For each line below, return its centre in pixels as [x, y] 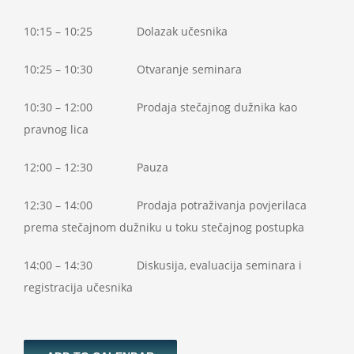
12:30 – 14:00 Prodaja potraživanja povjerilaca [165, 205]
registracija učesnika [78, 287]
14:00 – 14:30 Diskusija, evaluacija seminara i [163, 265]
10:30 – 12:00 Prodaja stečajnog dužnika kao [160, 107]
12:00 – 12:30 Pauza [96, 167]
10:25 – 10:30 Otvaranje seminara [133, 69]
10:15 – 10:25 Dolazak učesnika [126, 31]
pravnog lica [56, 129]
